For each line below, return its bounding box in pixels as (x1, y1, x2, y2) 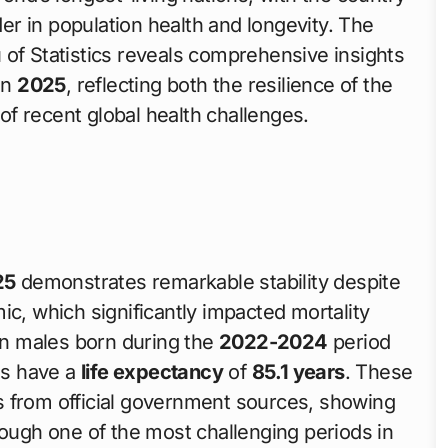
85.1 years (251, 359, 345, 384)
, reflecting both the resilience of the (65, 72, 393, 97)
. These (344, 359, 413, 384)
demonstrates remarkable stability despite (15, 269, 401, 294)
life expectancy (81, 359, 224, 384)
